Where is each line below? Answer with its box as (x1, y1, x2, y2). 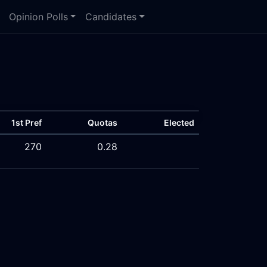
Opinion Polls (8, 11, 68, 23)
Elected (164, 117, 194, 128)
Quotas (88, 117, 117, 128)
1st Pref (11, 117, 42, 128)
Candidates (85, 11, 137, 23)
